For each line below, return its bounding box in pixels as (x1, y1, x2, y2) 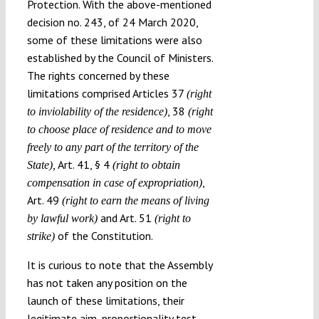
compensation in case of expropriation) (26, 176, 202, 189)
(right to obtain (112, 158, 180, 171)
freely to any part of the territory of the (26, 140, 199, 153)
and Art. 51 (97, 210, 155, 225)
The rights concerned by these (26, 68, 169, 83)
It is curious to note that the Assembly (26, 257, 212, 272)
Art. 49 (26, 192, 62, 207)
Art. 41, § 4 (55, 157, 113, 172)
